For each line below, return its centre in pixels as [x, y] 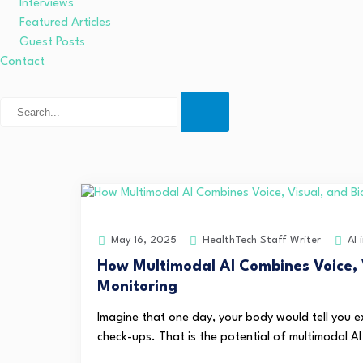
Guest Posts [52, 43]
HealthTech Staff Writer [260, 240]
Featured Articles [65, 23]
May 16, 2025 [142, 240]
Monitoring [137, 287]
